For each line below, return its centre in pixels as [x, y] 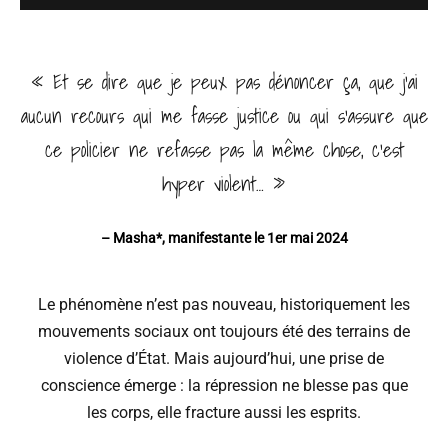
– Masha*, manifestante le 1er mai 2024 [224, 238]
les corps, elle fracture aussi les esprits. [224, 413]
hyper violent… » [224, 184]
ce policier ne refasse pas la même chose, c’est [224, 150]
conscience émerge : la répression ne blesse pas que [224, 386]
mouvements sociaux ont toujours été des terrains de [224, 332]
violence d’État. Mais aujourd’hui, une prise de [224, 359]
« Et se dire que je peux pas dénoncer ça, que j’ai [224, 82]
